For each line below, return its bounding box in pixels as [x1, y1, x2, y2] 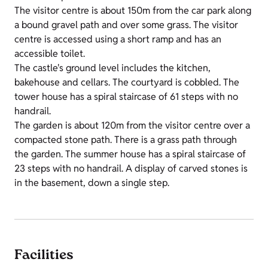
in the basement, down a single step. [14, 176, 169, 189]
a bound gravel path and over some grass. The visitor [14, 19, 238, 31]
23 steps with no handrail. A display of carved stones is [14, 162, 248, 175]
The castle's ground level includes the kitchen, [14, 62, 211, 74]
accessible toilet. [14, 47, 85, 60]
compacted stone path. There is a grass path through [14, 133, 237, 146]
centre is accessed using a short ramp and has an [14, 33, 221, 45]
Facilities [14, 246, 74, 266]
